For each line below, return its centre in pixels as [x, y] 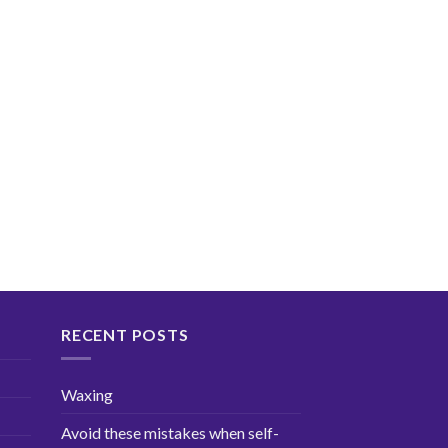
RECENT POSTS [125, 334]
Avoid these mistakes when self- [170, 433]
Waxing [87, 395]
